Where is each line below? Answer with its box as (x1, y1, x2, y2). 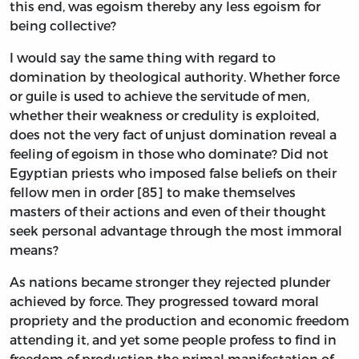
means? (10, 242, 58, 258)
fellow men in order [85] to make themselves (10, 184, 296, 200)
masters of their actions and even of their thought (10, 204, 326, 220)
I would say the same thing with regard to (10, 50, 276, 66)
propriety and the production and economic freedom (10, 313, 349, 329)
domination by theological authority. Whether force (10, 69, 340, 85)
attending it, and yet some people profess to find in (10, 332, 337, 348)
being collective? (10, 18, 116, 34)
